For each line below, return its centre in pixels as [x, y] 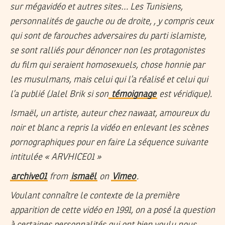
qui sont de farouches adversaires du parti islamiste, [108, 36]
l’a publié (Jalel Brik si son [59, 94]
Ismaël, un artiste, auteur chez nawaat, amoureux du [110, 114]
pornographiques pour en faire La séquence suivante [109, 143]
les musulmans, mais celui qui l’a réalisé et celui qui [109, 80]
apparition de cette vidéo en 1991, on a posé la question [113, 211]
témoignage [133, 94]
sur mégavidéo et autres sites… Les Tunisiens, [96, 7]
